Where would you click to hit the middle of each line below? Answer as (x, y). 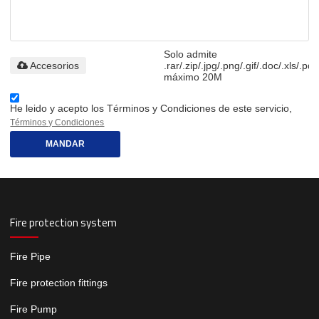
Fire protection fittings (59, 282)
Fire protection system (64, 223)
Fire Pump (34, 309)
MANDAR (66, 144)
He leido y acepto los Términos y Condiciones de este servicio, (151, 109)
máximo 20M (193, 77)
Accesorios (55, 66)
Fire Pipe (31, 256)
